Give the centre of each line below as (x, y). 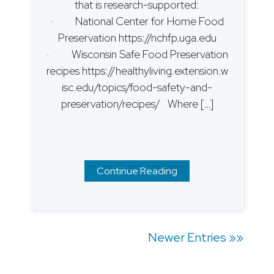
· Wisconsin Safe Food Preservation (137, 54)
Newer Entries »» (196, 237)
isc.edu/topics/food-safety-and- (137, 87)
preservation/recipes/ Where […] (137, 103)
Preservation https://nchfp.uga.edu (137, 37)
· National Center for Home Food (137, 21)
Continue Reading (137, 171)
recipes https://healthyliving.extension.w (137, 70)
